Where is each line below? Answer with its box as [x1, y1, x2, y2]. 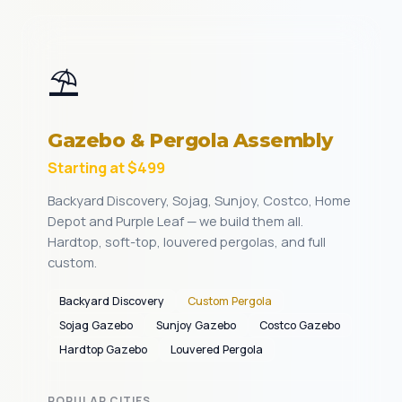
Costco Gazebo [259, 318, 340, 333]
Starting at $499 [48, 157, 165, 178]
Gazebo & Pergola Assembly [48, 128, 333, 152]
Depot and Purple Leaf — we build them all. [48, 212, 303, 230]
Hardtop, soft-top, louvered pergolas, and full [48, 232, 326, 250]
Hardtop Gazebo [59, 342, 147, 357]
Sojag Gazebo [59, 318, 133, 333]
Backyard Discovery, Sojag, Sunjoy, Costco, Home [48, 191, 351, 209]
